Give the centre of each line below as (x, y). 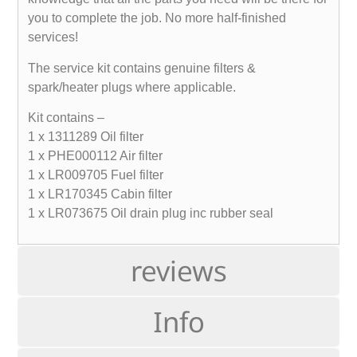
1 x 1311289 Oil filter (86, 137)
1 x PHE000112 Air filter (96, 156)
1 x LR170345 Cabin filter (100, 194)
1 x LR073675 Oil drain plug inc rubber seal (151, 213)
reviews (178, 271)
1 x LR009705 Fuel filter (96, 175)
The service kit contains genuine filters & (142, 68)
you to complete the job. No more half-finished (157, 18)
